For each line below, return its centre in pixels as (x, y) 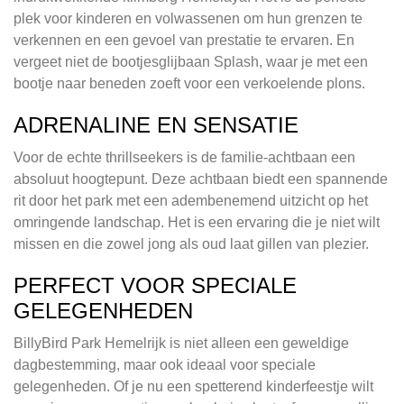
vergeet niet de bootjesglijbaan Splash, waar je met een (191, 62)
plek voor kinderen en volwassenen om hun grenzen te (188, 19)
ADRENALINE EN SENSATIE (156, 125)
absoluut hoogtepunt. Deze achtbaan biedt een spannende (201, 179)
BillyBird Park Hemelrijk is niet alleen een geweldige (181, 344)
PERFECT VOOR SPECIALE (155, 286)
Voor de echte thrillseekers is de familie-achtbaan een (184, 158)
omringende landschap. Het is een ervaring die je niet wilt (197, 223)
